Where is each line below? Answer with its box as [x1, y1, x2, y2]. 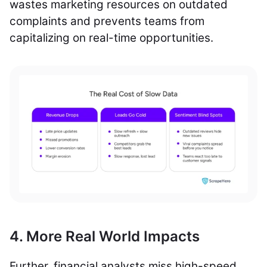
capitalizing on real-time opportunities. [10, 31, 213, 45]
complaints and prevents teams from [10, 14, 204, 28]
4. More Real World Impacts [10, 228, 200, 246]
